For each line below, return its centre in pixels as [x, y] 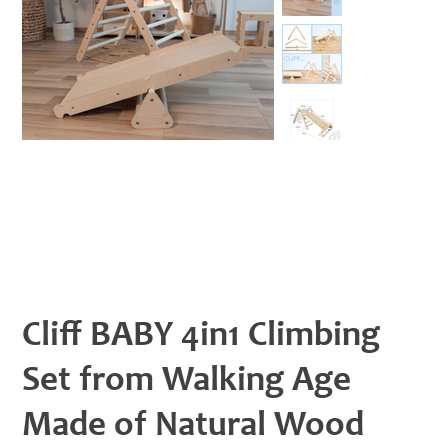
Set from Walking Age [187, 382]
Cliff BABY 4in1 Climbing [201, 337]
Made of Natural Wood [193, 427]
